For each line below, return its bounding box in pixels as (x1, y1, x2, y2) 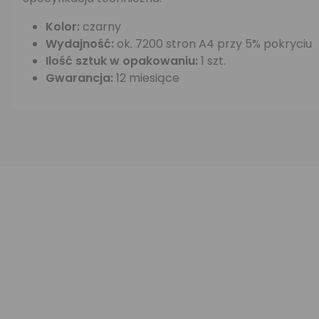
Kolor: (46, 19, 83, 35)
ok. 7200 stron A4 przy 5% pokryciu (117, 36, 312, 52)
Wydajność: (46, 36, 117, 52)
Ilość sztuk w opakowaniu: (46, 53, 198, 69)
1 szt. (198, 53, 226, 69)
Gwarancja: (46, 70, 113, 86)
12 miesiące (113, 70, 179, 86)
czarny (83, 19, 121, 35)
